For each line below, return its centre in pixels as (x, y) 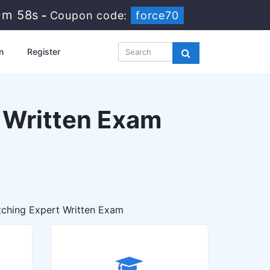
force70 (157, 15)
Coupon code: (90, 15)
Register (43, 52)
